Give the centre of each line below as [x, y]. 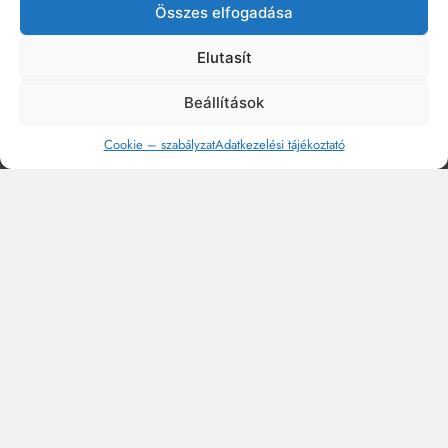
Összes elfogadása [224, 12]
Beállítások [224, 102]
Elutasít [224, 57]
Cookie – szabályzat [159, 144]
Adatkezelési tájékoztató [279, 144]
